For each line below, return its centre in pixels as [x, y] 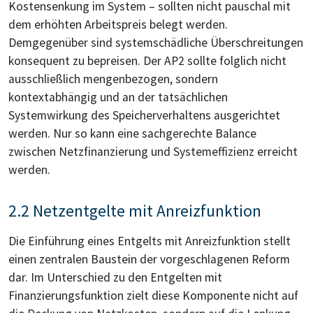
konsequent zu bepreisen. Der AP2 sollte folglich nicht [147, 61]
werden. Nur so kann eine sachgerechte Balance [132, 134]
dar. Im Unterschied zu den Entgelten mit [115, 278]
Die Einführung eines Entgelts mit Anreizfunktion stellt [150, 241]
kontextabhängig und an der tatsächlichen [118, 97]
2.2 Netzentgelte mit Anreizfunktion [135, 211]
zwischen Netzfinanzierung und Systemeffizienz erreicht [153, 152]
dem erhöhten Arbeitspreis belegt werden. [118, 25]
